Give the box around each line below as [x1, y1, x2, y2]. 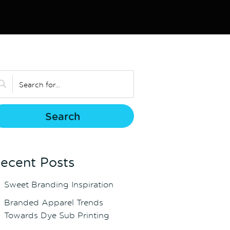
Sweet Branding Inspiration [4, 179, 113, 190]
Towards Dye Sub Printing [4, 210, 109, 221]
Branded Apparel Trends [4, 197, 103, 208]
